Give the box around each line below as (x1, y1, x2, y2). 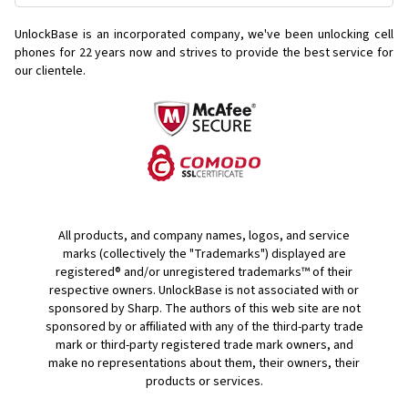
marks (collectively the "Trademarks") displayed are (62, 245, 346, 263)
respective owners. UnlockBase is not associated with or (49, 281, 359, 300)
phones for (15, 44, 76, 62)
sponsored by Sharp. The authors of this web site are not (47, 300, 361, 318)
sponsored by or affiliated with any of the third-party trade (45, 318, 363, 336)
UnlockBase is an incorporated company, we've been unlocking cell (15, 25, 393, 44)
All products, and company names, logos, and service (58, 227, 350, 245)
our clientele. (15, 62, 86, 80)
